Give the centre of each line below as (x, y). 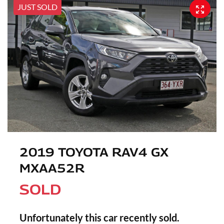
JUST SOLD (37, 6)
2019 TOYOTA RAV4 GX (94, 152)
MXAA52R (52, 168)
